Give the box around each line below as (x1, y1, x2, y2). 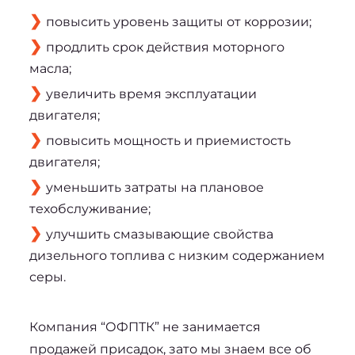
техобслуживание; (29, 200, 151, 216)
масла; (29, 60, 71, 76)
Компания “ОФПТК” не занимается (29, 319, 261, 334)
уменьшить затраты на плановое (45, 179, 264, 195)
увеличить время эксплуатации (45, 86, 257, 101)
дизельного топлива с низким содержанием (29, 247, 325, 263)
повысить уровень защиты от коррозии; (45, 13, 311, 29)
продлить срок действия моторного (45, 39, 284, 55)
